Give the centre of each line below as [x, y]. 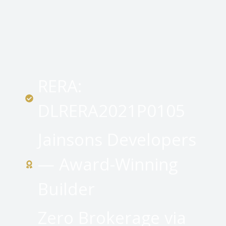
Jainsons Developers [117, 140]
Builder [66, 189]
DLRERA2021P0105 [111, 111]
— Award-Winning [108, 164]
